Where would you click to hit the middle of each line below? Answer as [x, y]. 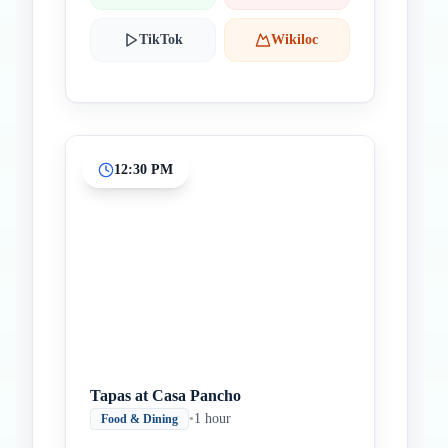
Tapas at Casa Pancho [165, 395]
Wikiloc [295, 39]
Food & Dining [139, 419]
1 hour [212, 418]
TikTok [160, 39]
